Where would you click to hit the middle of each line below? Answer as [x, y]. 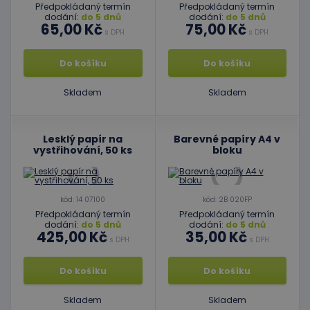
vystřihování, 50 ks [83, 150]
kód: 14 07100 [83, 200]
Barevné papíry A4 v [227, 139]
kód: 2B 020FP [227, 200]
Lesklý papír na [83, 139]
